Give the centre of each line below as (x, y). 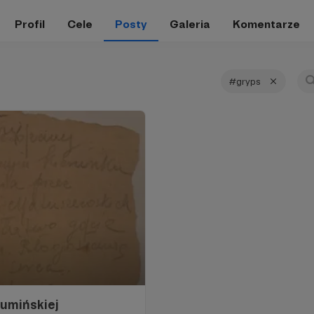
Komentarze (266, 24)
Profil (29, 24)
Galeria (190, 24)
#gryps (245, 81)
